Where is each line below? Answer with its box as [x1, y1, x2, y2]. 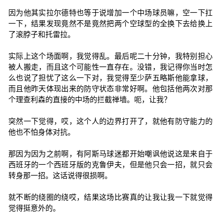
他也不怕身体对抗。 [8, 128, 75, 136]
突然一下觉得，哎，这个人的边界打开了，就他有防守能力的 [8, 117, 213, 125]
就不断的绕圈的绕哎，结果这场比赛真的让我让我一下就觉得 [8, 193, 213, 201]
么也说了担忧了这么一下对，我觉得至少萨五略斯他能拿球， [8, 74, 213, 82]
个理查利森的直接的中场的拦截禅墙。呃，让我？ [8, 95, 171, 104]
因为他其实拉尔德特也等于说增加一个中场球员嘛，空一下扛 [8, 8, 213, 17]
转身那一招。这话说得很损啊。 [8, 171, 112, 180]
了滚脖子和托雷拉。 [8, 30, 75, 38]
